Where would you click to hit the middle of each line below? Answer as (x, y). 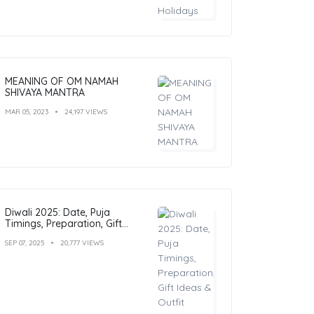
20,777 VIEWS (82, 243)
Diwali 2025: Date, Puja (57, 212)
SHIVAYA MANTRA (45, 92)
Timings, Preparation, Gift (63, 223)
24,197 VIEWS (86, 111)
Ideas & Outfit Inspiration (63, 234)
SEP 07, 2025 (25, 243)
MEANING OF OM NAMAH (62, 81)
